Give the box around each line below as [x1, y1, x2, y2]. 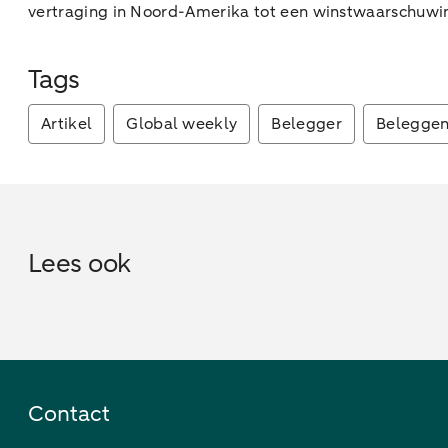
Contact [28, 398, 110, 429]
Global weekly [126, 112, 238, 135]
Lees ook [28, 245, 131, 281]
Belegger [271, 112, 342, 135]
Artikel [41, 112, 93, 135]
